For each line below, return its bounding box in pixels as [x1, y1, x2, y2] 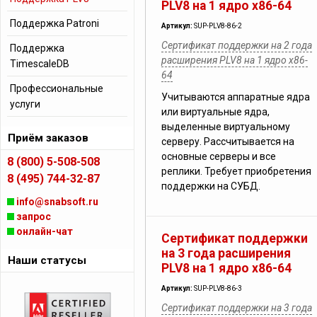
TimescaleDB [10, 58, 69, 69]
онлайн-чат [16, 226, 73, 237]
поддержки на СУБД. [161, 180, 260, 192]
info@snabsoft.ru [16, 196, 98, 207]
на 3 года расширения [161, 246, 291, 260]
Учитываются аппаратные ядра [161, 91, 310, 103]
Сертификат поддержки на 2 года [161, 40, 312, 51]
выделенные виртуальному [161, 121, 290, 132]
